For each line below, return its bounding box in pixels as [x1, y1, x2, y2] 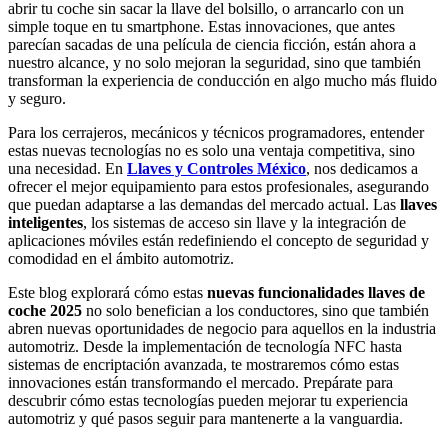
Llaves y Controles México [127, 159, 306, 177]
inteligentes [8, 213, 83, 231]
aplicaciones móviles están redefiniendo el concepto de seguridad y [8, 231, 429, 249]
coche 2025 [8, 301, 82, 319]
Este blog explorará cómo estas [8, 283, 207, 301]
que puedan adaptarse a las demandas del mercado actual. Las [8, 195, 400, 213]
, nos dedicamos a [306, 159, 418, 177]
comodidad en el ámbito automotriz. [8, 249, 234, 267]
